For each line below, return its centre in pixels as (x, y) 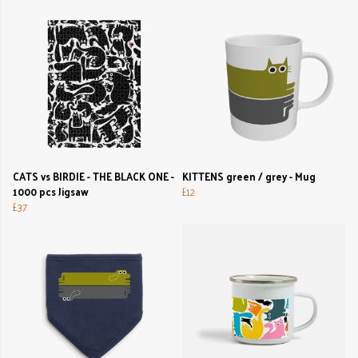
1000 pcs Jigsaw (51, 192)
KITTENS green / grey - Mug (249, 177)
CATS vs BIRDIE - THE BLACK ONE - (93, 177)
